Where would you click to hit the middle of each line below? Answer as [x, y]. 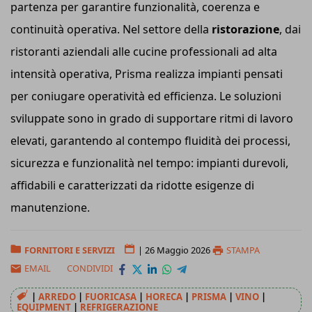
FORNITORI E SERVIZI [70, 250]
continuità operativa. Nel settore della [111, 29]
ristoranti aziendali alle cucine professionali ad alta [144, 51]
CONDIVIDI [91, 268]
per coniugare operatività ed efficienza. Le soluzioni [146, 96]
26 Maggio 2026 [178, 250]
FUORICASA [111, 296]
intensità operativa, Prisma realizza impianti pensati [147, 73]
